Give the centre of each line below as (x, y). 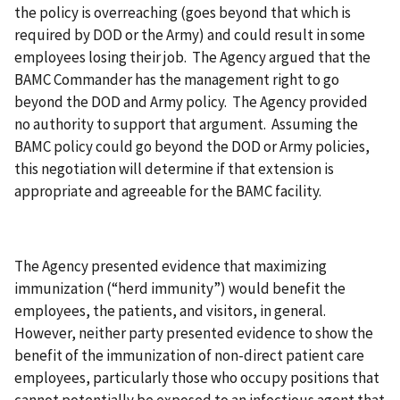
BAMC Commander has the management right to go (177, 80)
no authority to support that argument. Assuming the (186, 125)
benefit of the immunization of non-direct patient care (189, 355)
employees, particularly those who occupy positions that (197, 377)
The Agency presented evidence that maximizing (171, 266)
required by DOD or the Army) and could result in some (190, 35)
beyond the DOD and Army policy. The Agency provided (191, 102)
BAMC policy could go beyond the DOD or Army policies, (192, 147)
